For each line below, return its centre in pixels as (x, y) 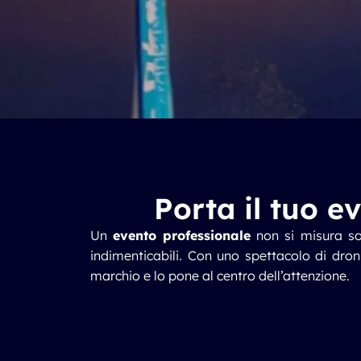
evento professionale (182, 235)
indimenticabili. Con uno (168, 255)
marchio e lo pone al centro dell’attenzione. (220, 276)
